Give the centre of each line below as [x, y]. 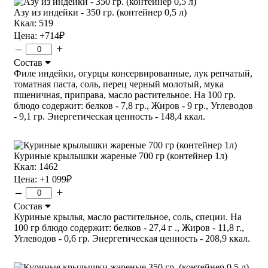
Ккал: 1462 [36, 166]
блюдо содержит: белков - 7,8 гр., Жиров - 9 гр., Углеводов [133, 105]
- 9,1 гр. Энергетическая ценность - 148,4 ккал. [109, 116]
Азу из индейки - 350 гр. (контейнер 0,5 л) [100, 12]
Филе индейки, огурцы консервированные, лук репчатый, [133, 73]
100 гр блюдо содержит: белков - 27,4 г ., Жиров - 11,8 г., [129, 227]
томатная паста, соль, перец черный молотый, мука [119, 84]
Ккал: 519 [33, 23]
